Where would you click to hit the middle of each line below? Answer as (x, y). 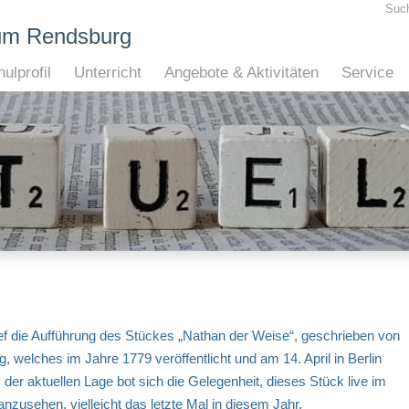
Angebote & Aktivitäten (241, 73)
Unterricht (107, 73)
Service (367, 73)
